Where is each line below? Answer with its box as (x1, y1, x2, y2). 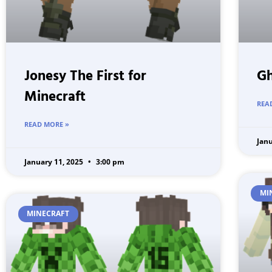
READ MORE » (24, 120, 69, 129)
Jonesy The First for (24, 66, 146, 89)
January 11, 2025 (24, 157, 85, 168)
